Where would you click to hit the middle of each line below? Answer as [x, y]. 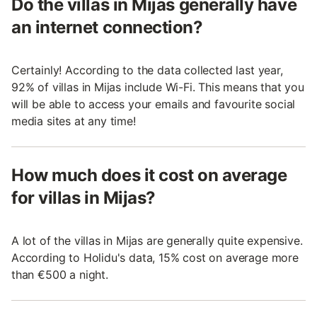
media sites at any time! [74, 121]
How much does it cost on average [149, 175]
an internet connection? [107, 27]
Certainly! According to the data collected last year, [147, 70]
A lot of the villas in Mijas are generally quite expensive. [157, 240]
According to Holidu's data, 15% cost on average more [155, 257]
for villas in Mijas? [83, 197]
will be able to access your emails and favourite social [154, 104]
